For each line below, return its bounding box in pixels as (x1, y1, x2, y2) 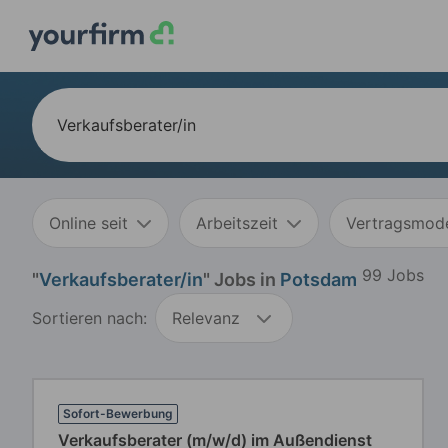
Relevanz (172, 308, 240, 328)
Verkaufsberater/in (39, 269, 203, 290)
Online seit (49, 213, 128, 233)
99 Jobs (362, 264, 424, 285)
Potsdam (280, 269, 357, 290)
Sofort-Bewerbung (63, 406, 173, 421)
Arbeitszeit (196, 213, 278, 233)
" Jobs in (203, 269, 280, 290)
